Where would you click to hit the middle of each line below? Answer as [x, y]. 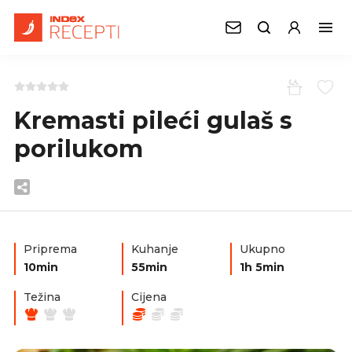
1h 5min [262, 267]
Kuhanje [155, 249]
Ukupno [262, 249]
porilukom [79, 149]
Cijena [149, 297]
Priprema [50, 249]
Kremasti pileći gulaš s [153, 121]
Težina [42, 297]
